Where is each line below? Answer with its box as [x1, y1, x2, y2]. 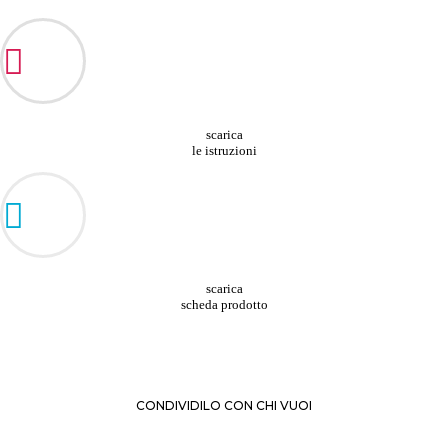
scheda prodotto [180, 296, 268, 312]
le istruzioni [191, 142, 257, 158]
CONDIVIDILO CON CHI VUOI [136, 397, 312, 413]
